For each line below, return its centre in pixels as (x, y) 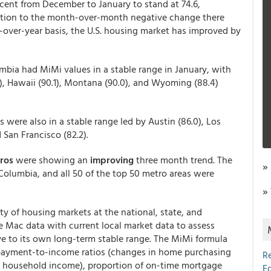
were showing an (52, 160)
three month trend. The (184, 160)
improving (113, 160)
